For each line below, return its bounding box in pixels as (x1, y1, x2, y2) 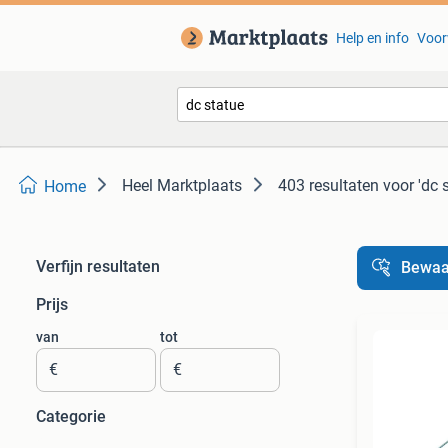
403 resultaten (278, 176, 379, 195)
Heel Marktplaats (122, 176, 242, 195)
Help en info (335, 30, 409, 46)
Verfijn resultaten (36, 257, 160, 276)
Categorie (36, 407, 106, 426)
